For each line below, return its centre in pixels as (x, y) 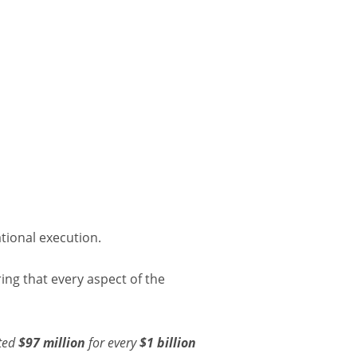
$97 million (52, 342)
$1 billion (168, 342)
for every (112, 342)
